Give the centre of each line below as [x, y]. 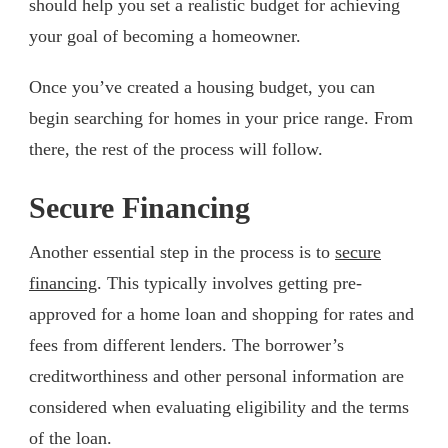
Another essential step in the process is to [182, 251]
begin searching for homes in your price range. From [221, 117]
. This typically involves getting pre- [229, 282]
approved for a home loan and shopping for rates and [221, 313]
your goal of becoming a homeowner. [165, 35]
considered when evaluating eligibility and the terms [219, 406]
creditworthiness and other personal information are [216, 375]
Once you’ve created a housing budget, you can [202, 86]
